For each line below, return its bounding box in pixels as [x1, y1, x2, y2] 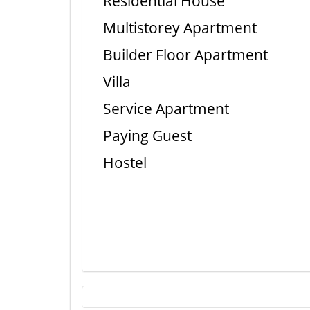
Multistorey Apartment [103, 18, 257, 37]
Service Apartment [103, 99, 229, 118]
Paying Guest [103, 126, 192, 145]
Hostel [103, 153, 147, 172]
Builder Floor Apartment [103, 45, 268, 64]
